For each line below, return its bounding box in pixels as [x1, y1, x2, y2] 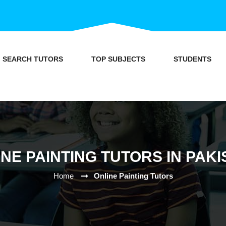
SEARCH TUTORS [2, 55, 63, 63]
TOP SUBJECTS [91, 55, 145, 63]
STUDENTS [173, 55, 211, 63]
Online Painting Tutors [93, 171, 173, 180]
